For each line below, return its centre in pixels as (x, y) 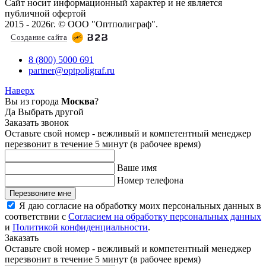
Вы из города (33, 102)
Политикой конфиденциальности (80, 227)
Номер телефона (150, 180)
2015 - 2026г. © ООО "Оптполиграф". (81, 24)
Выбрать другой (51, 112)
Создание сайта (39, 37)
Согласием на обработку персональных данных (165, 217)
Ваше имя (137, 168)
